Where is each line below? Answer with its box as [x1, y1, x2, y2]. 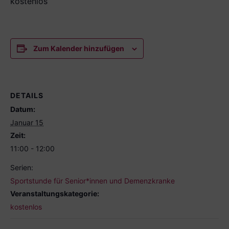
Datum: [10, 105, 35, 113]
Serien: [10, 163, 33, 172]
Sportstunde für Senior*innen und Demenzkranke [10, 176, 175, 185]
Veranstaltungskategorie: [10, 189, 99, 198]
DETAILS [10, 91, 43, 100]
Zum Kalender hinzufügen [33, 44, 124, 53]
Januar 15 [10, 118, 43, 127]
